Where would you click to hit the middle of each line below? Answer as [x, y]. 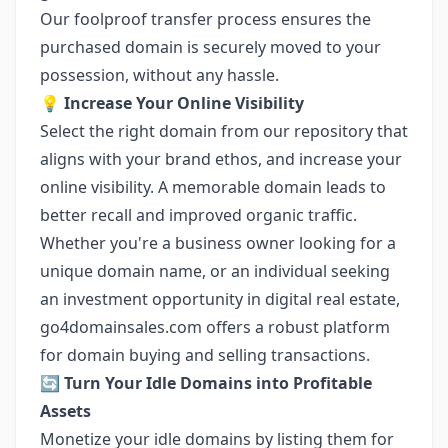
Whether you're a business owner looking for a [218, 243]
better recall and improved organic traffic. [198, 215]
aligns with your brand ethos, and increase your [221, 159]
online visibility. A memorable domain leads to [213, 187]
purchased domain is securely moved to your [210, 47]
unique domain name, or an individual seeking [215, 271]
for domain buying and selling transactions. [205, 355]
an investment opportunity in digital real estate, [220, 299]
